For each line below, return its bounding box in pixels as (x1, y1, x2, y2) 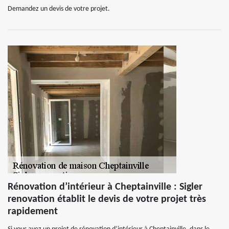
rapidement (8, 207, 58, 217)
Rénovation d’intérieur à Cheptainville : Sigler (8, 182, 202, 192)
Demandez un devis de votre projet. (8, 5, 110, 13)
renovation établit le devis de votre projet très (8, 194, 206, 204)
